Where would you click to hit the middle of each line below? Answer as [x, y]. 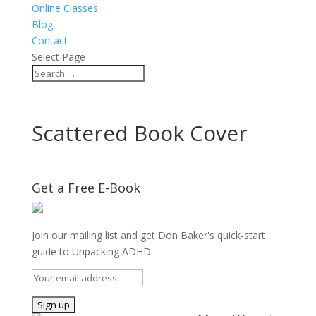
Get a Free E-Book [86, 188]
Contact [49, 41]
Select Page [58, 57]
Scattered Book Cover [139, 133]
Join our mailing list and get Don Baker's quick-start [148, 235]
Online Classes [65, 8]
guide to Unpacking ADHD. [92, 251]
